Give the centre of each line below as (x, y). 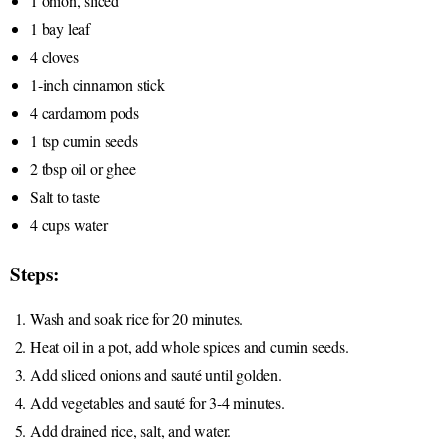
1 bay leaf (60, 28)
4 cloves (54, 56)
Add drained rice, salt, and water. (131, 430)
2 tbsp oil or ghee (83, 168)
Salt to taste (65, 196)
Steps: (34, 273)
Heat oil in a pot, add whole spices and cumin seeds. (189, 346)
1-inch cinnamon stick (97, 84)
